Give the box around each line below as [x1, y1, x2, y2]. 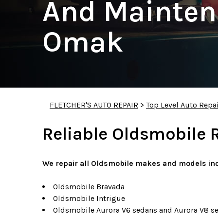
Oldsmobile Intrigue [53, 194, 125, 203]
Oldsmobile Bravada [53, 182, 125, 191]
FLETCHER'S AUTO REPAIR [50, 100, 138, 109]
